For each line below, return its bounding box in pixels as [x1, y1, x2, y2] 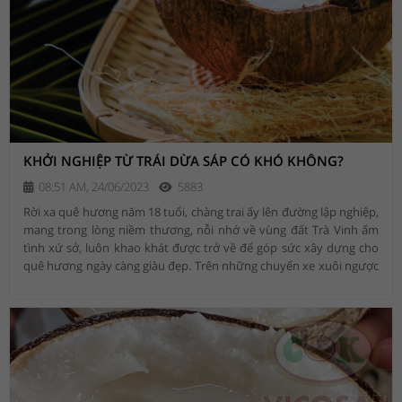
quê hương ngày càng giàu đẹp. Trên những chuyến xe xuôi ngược [23, 258, 379, 275]
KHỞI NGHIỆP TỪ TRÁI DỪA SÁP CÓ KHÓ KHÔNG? [23, 152, 344, 170]
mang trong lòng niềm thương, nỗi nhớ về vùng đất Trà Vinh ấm [23, 222, 379, 239]
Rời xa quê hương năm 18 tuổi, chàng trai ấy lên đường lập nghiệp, [23, 204, 379, 221]
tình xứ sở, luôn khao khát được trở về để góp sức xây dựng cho [23, 240, 379, 257]
